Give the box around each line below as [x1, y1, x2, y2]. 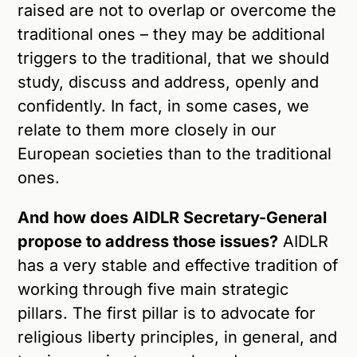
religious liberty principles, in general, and [18, 327, 338, 347]
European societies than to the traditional [18, 143, 332, 163]
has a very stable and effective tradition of [18, 255, 339, 275]
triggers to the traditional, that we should [18, 48, 330, 68]
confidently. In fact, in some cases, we [18, 96, 310, 116]
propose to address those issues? [18, 231, 279, 251]
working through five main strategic [18, 279, 289, 299]
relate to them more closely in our [18, 120, 277, 139]
